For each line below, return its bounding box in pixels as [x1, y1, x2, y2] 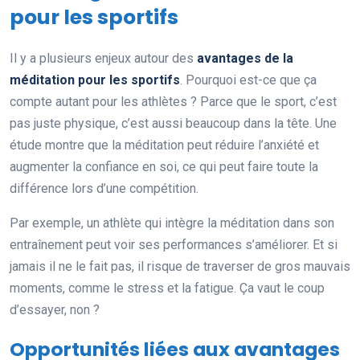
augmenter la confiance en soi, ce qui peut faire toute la [10, 158, 318, 174]
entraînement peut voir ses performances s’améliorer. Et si [10, 236, 337, 252]
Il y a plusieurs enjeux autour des [10, 50, 197, 66]
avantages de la [197, 50, 293, 66]
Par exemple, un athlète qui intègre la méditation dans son [10, 215, 334, 231]
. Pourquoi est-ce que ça [180, 72, 317, 88]
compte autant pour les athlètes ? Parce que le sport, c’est [10, 93, 337, 109]
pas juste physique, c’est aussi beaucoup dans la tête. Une [10, 115, 337, 131]
